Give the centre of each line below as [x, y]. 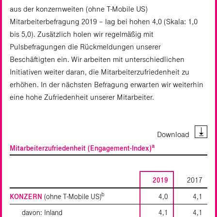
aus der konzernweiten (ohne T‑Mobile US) [79, 9]
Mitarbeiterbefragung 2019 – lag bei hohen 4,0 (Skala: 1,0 [104, 22]
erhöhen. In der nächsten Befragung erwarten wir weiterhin [107, 85]
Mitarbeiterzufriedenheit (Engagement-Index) [81, 148]
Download [173, 135]
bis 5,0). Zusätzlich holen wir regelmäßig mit [82, 34]
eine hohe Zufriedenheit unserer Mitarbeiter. [82, 97]
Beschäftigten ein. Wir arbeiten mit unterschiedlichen [97, 60]
